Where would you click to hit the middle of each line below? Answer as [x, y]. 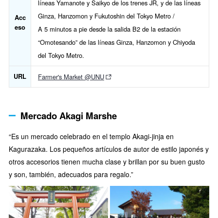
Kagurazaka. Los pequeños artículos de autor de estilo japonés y [109, 149]
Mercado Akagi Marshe [69, 116]
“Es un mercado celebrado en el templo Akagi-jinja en [91, 136]
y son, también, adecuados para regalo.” [71, 174]
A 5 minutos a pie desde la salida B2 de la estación [109, 29]
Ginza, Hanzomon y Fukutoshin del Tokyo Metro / [106, 16]
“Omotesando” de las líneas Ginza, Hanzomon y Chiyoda [117, 42]
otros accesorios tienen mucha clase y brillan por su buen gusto [107, 162]
